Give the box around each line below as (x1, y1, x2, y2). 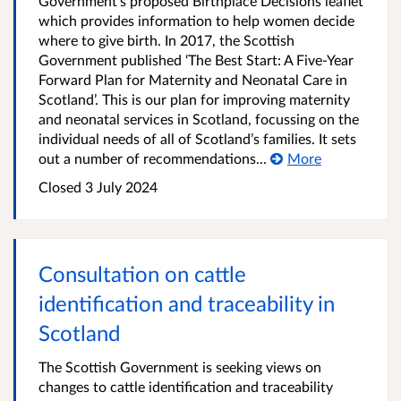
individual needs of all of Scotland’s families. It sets (38, 130, 356, 147)
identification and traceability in (38, 290, 335, 316)
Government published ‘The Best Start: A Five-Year (38, 51, 354, 68)
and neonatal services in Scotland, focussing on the (38, 110, 359, 127)
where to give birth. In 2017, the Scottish (38, 31, 294, 48)
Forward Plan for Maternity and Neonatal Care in (38, 71, 347, 88)
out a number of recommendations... (38, 149, 267, 166)
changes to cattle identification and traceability (38, 378, 333, 395)
